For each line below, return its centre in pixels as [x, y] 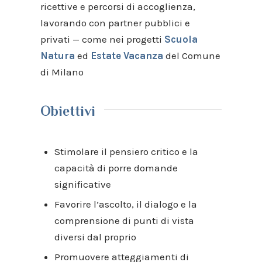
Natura [57, 55]
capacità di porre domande [116, 168]
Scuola [181, 39]
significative [82, 184]
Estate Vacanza [127, 55]
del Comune [192, 55]
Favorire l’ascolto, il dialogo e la [125, 204]
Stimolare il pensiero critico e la [126, 151]
